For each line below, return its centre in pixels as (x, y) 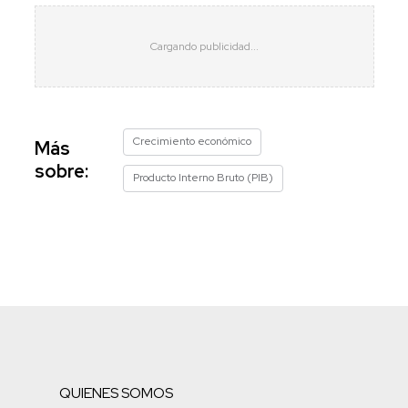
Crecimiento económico (192, 141)
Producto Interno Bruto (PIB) (203, 177)
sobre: (61, 171)
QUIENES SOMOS (116, 393)
